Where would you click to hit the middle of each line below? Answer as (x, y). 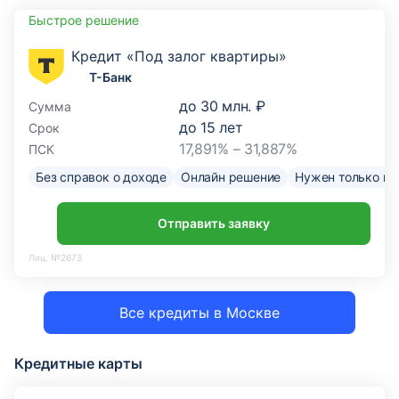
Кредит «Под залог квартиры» (179, 56)
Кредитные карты (78, 363)
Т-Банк (110, 77)
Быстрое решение (84, 20)
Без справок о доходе (101, 177)
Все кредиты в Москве (199, 313)
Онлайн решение (231, 177)
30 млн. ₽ (233, 106)
